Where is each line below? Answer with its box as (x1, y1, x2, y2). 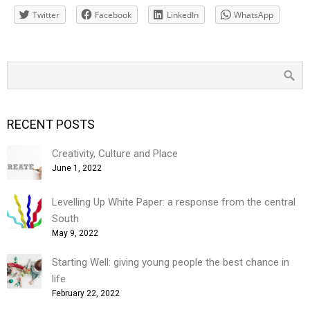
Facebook (95, 9, 131, 21)
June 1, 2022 (52, 163, 102, 173)
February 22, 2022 (52, 289, 120, 298)
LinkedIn (167, 9, 199, 21)
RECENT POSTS (7, 117, 95, 131)
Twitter (33, 9, 60, 21)
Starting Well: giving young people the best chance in (52, 256, 289, 268)
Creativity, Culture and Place (52, 147, 178, 160)
